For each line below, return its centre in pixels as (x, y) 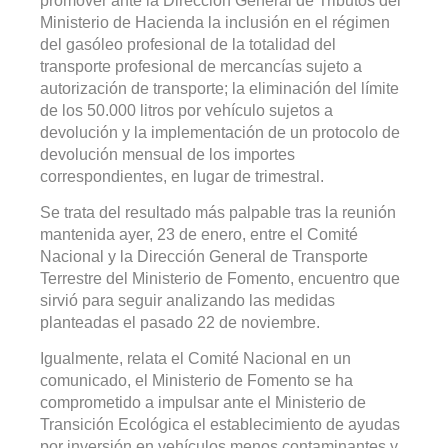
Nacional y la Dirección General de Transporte (204, 257)
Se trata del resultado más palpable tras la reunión (218, 213)
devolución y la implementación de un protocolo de (220, 133)
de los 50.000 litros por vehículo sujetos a (186, 111)
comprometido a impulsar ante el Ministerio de (203, 403)
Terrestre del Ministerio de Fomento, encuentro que (220, 279)
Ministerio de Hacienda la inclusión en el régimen (215, 23)
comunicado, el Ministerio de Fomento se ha (196, 381)
